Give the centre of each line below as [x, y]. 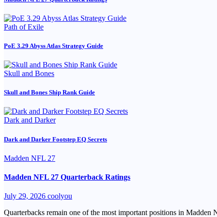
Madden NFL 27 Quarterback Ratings [67, 177]
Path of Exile [24, 27]
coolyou [60, 196]
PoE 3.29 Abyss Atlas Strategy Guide [54, 46]
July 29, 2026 [26, 196]
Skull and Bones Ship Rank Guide [49, 93]
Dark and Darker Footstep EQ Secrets [55, 139]
